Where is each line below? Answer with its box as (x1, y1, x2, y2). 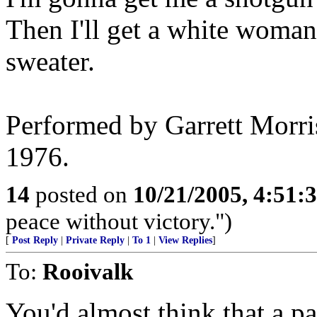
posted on (30, 181, 133, 207)
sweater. (6, 46, 95, 76)
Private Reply (66, 235, 125, 246)
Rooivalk (42, 258, 133, 284)
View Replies (158, 235, 212, 246)
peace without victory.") (6, 208, 232, 234)
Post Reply (12, 235, 58, 246)
